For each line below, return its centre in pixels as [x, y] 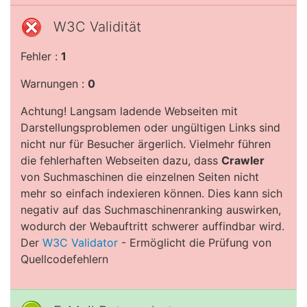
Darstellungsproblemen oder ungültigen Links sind [150, 127]
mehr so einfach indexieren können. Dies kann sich [151, 193]
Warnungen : [54, 84]
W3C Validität [97, 27]
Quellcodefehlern [64, 259]
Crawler [243, 160]
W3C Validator [80, 243]
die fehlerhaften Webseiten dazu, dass [121, 160]
